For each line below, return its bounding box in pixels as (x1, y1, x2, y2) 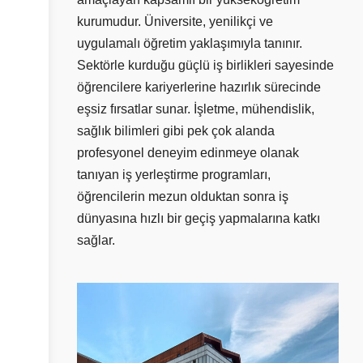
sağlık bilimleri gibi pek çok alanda (77, 123, 275, 138)
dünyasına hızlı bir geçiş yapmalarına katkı (77, 211, 320, 225)
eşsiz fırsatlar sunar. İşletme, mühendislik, (77, 101, 314, 116)
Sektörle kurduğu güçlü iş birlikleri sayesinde (77, 58, 334, 72)
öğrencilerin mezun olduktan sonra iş (77, 189, 288, 203)
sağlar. (77, 233, 115, 247)
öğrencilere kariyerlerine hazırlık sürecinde (77, 79, 321, 94)
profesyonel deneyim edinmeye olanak (77, 145, 299, 160)
